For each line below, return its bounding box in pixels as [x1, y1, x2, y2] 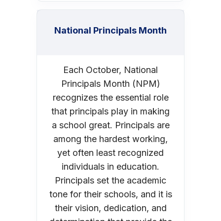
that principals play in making [51, 106, 170, 116]
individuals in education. [62, 161, 159, 172]
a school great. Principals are [51, 119, 170, 130]
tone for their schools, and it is [49, 188, 172, 199]
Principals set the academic [55, 175, 166, 185]
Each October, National [63, 64, 158, 75]
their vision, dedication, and [54, 202, 167, 213]
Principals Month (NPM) [61, 78, 160, 89]
